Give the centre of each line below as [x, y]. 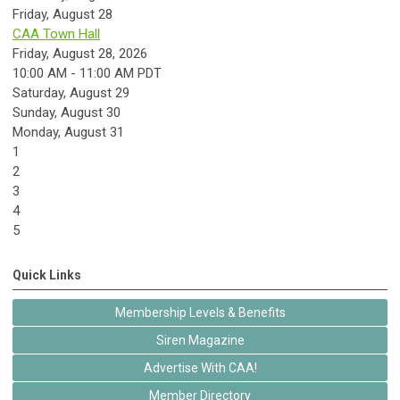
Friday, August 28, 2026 [80, 54]
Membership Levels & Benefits [200, 312]
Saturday [38, 93]
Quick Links [47, 275]
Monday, [38, 132]
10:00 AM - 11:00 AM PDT [87, 73]
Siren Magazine [200, 340]
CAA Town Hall [56, 34]
